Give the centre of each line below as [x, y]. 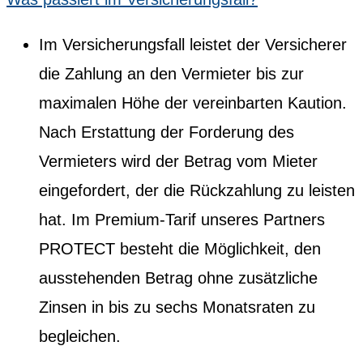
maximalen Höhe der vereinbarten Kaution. [193, 102]
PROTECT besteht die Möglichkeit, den [180, 248]
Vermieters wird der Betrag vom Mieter [178, 161]
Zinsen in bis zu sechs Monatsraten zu [177, 307]
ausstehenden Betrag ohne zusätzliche [178, 278]
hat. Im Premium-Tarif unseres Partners [182, 219]
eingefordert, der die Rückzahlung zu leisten [197, 190]
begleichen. [80, 336]
